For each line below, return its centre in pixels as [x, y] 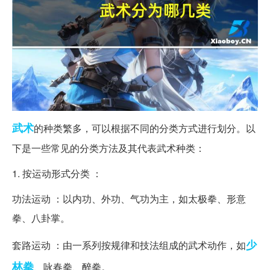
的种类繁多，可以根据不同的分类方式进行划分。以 [145, 128]
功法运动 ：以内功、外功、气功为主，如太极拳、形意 [129, 198]
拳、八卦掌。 [41, 218]
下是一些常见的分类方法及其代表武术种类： [108, 148]
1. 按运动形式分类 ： [57, 173]
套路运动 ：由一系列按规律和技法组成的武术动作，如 [129, 245]
